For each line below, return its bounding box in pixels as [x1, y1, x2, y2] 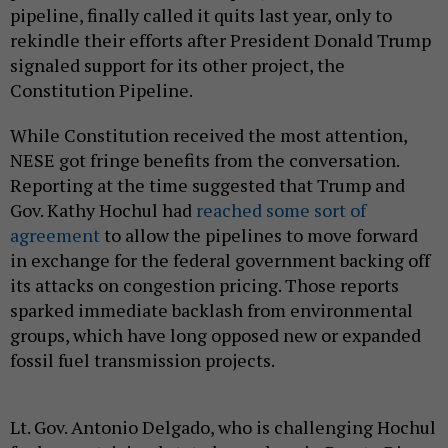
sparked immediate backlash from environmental [10, 298, 413, 323]
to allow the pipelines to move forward [100, 223, 418, 248]
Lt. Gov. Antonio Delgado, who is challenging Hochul [10, 415, 436, 440]
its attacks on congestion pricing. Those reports [10, 273, 399, 298]
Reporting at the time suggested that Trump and [10, 173, 405, 198]
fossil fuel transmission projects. [10, 348, 275, 373]
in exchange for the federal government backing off [10, 248, 430, 273]
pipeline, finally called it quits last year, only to [10, 3, 392, 28]
